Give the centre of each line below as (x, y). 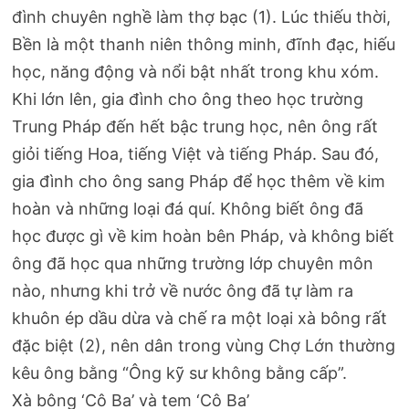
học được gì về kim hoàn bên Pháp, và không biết (204, 236)
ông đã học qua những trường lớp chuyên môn (193, 263)
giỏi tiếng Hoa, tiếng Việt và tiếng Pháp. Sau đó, (196, 153)
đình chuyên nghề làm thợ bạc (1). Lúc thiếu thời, (202, 16)
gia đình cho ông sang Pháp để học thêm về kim (199, 181)
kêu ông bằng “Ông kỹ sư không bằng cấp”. (180, 372)
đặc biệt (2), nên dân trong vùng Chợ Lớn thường (204, 345)
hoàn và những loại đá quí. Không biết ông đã (188, 208)
